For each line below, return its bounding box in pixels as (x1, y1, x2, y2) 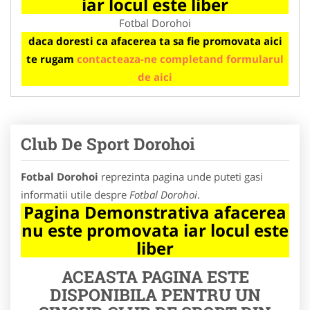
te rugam (26, 51, 77, 66)
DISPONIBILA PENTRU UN (49, 283, 261, 306)
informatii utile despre (21, 187, 129, 201)
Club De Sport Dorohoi (21, 132, 195, 155)
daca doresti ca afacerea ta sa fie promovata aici (28, 33, 282, 48)
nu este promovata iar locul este (21, 218, 289, 241)
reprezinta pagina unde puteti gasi (98, 169, 263, 183)
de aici (138, 69, 172, 84)
